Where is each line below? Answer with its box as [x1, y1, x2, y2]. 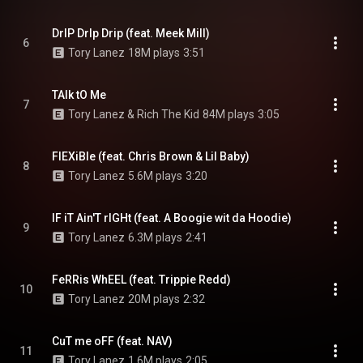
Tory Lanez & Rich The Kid [68, 108, 199, 121]
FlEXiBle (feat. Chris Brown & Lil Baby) [52, 150, 250, 163]
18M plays [128, 46, 180, 59]
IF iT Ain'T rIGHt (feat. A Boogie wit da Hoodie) [52, 211, 292, 224]
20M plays [128, 293, 180, 305]
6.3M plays [128, 231, 182, 244]
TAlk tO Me [52, 88, 106, 101]
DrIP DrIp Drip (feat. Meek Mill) [52, 27, 210, 40]
